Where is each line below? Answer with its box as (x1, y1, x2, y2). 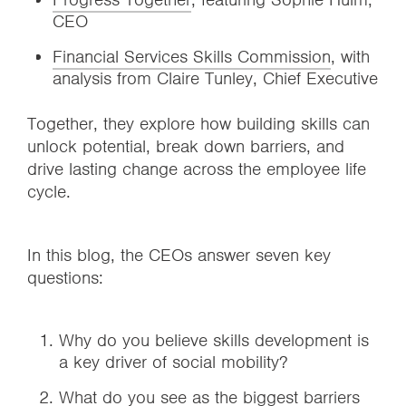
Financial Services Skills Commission (53, 45, 331, 68)
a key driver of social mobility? (59, 351, 287, 373)
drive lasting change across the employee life (27, 158, 366, 180)
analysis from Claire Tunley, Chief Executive (53, 67, 378, 90)
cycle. (27, 180, 71, 203)
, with (331, 45, 370, 68)
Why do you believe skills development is (59, 329, 369, 352)
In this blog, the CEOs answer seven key (27, 244, 331, 266)
